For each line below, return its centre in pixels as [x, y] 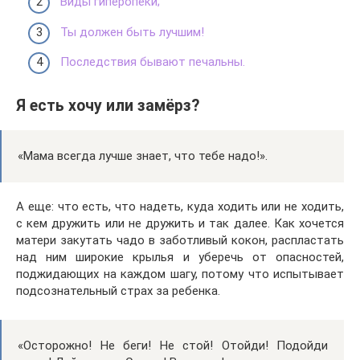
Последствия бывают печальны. [153, 62]
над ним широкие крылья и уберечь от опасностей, [180, 258]
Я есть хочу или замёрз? [108, 106]
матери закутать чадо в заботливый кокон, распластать [180, 241]
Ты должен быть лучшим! [132, 32]
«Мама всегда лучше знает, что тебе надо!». [143, 156]
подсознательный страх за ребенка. [118, 291]
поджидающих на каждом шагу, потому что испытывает [180, 274]
